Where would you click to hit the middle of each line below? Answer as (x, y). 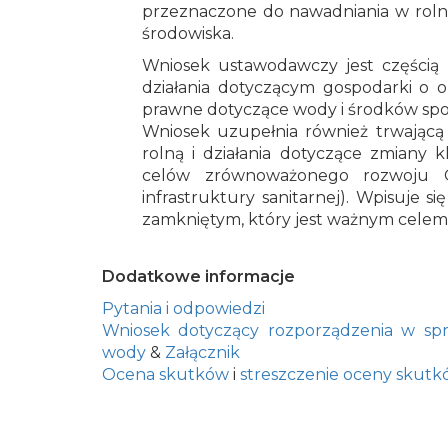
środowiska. (188, 34)
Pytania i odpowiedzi (183, 309)
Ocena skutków (165, 375)
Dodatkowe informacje (198, 277)
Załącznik (202, 353)
